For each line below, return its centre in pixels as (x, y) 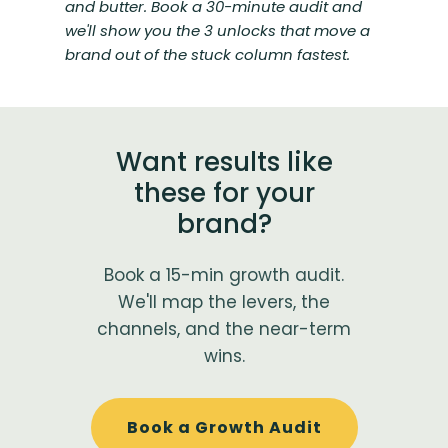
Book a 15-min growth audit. (224, 275)
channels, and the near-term (224, 329)
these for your (224, 193)
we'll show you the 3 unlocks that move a (217, 31)
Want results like (224, 162)
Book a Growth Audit (224, 428)
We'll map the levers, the (224, 302)
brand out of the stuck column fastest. (207, 55)
